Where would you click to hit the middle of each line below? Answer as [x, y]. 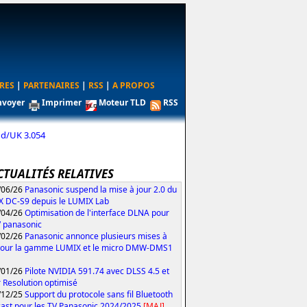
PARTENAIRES [51, 85]
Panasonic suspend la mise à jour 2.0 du [101, 189]
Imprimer [62, 102]
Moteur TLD [122, 102]
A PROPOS [133, 85]
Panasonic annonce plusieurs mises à [96, 236]
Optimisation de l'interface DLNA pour [97, 212]
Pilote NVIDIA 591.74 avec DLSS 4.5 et [97, 271]
